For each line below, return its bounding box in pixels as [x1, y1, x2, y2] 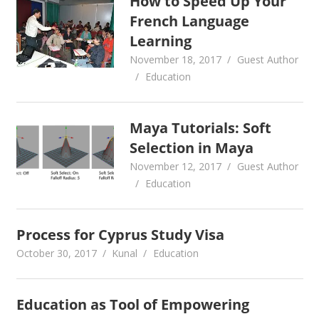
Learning [130, 31, 192, 51]
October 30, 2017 [16, 246, 97, 260]
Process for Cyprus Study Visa [16, 225, 224, 244]
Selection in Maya [130, 138, 254, 157]
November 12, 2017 [130, 159, 222, 173]
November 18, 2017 [130, 53, 222, 66]
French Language [130, 11, 250, 31]
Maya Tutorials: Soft [130, 118, 272, 137]
